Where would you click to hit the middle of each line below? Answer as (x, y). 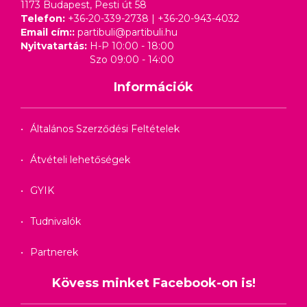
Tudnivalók (56, 221)
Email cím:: (49, 32)
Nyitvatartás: (55, 46)
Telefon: (44, 19)
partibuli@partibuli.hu (127, 32)
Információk (153, 87)
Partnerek (54, 252)
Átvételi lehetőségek (80, 160)
